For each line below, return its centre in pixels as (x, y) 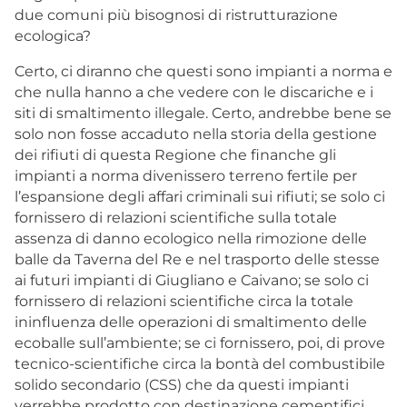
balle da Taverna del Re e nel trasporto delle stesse (197, 259)
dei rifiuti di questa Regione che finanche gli (175, 154)
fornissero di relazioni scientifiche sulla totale (176, 217)
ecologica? (53, 35)
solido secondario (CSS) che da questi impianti (182, 384)
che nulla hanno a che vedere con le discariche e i (194, 92)
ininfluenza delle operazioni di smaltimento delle (191, 322)
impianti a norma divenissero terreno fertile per (186, 175)
